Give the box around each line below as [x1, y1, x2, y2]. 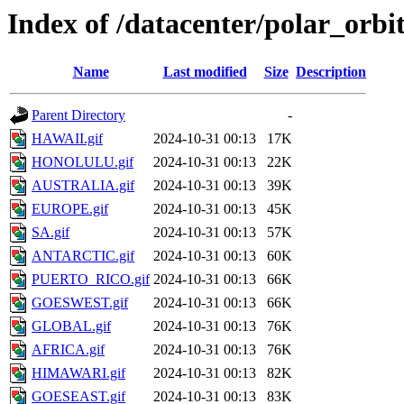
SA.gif [32, 225, 69, 241]
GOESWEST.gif [32, 295, 128, 311]
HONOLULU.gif [32, 154, 133, 170]
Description [296, 64, 366, 80]
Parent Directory [32, 107, 125, 124]
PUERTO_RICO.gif [32, 271, 150, 288]
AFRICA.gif [32, 342, 105, 358]
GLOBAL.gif [32, 318, 111, 335]
